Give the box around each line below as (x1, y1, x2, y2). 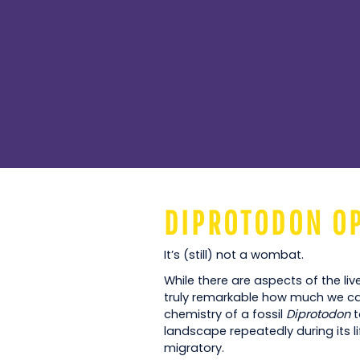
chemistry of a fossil (164, 306, 286, 323)
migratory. (164, 340, 224, 357)
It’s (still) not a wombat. (164, 247, 304, 264)
